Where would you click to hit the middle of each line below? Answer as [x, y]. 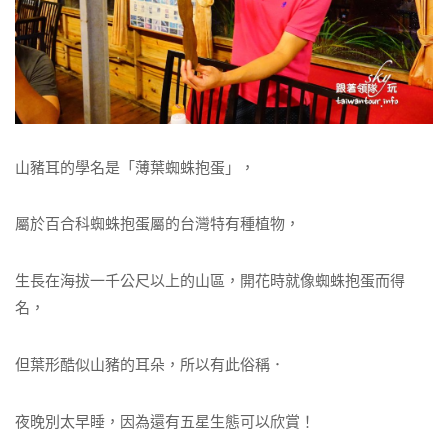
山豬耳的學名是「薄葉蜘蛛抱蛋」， [135, 167]
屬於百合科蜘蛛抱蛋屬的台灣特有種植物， [157, 224]
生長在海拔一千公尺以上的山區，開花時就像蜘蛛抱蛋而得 [210, 281]
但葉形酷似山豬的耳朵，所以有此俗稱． [150, 364]
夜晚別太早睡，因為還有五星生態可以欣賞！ [165, 421]
